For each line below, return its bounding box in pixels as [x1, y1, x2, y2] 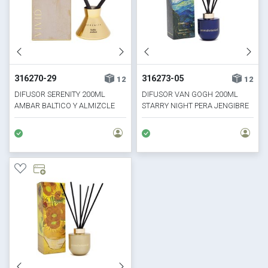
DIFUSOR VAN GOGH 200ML [142, 89, 238, 99]
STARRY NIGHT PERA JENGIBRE [142, 100, 249, 110]
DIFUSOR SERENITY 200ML [14, 89, 106, 99]
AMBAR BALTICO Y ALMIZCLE [14, 100, 115, 110]
